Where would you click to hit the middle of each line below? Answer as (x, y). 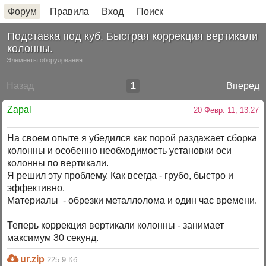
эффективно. (36, 188)
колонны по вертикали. (58, 163)
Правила (69, 11)
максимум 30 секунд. (53, 238)
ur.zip (32, 259)
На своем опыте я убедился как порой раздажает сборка (132, 138)
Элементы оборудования (45, 60)
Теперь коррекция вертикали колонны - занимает (116, 226)
